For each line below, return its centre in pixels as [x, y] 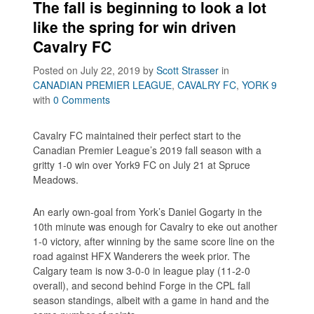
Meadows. [56, 180]
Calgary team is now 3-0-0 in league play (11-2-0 [142, 271]
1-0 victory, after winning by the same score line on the [154, 241]
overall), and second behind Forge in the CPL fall [142, 286]
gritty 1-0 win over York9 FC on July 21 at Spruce [142, 165]
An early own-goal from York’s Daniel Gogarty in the [148, 212]
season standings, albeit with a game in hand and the [151, 300]
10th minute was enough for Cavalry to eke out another [156, 227]
